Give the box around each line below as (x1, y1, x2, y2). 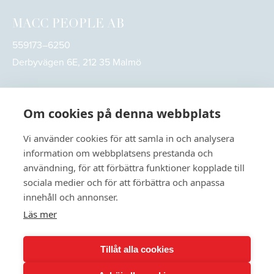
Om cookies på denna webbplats (23, 105, 221, 122)
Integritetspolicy (143, 260, 204, 273)
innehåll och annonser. (23, 191, 118, 203)
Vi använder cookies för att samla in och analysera (23, 132, 234, 144)
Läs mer (23, 208, 57, 220)
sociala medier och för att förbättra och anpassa (23, 176, 224, 188)
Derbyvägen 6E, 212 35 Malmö (12, 55, 141, 69)
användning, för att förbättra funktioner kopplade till (23, 161, 245, 174)
